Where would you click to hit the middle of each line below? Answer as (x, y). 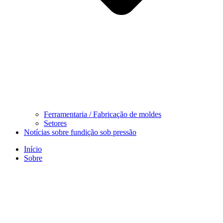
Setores (55, 123)
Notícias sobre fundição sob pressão (80, 132)
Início (33, 149)
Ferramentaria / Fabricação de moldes (103, 114)
